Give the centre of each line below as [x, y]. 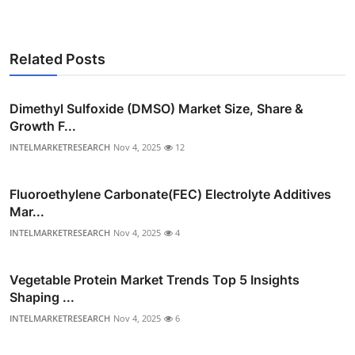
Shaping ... [42, 297]
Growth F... [43, 126]
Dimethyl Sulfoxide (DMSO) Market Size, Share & [157, 108]
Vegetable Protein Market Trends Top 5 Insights [155, 279]
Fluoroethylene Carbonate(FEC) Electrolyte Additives [170, 194]
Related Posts [57, 59]
